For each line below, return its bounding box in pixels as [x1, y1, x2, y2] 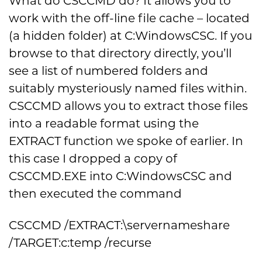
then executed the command [9, 188, 182, 201]
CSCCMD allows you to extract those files [9, 101, 248, 113]
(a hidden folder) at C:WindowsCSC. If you [9, 30, 252, 43]
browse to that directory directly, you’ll [9, 48, 232, 60]
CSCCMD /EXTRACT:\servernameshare [9, 220, 230, 232]
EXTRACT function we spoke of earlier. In [9, 136, 243, 148]
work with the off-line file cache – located [9, 13, 250, 25]
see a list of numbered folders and [9, 65, 208, 78]
